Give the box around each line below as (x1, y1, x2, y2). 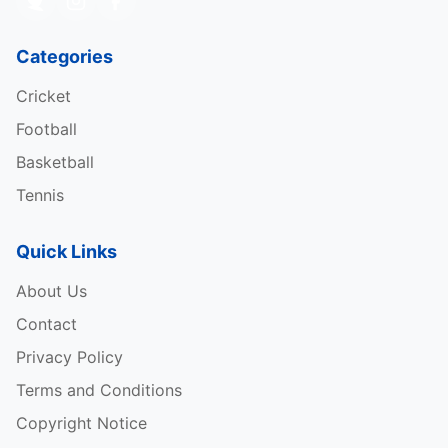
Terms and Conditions (16, 380, 182, 401)
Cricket (16, 86, 71, 107)
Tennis (16, 185, 64, 206)
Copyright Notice (16, 413, 147, 434)
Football (16, 119, 77, 140)
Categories (16, 46, 113, 68)
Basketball (16, 152, 94, 173)
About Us (16, 281, 87, 302)
